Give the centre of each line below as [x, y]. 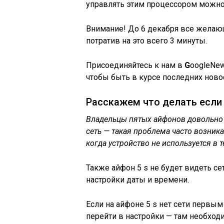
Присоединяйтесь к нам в [135, 65]
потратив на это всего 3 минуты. [146, 41]
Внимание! [106, 29]
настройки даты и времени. [137, 180]
